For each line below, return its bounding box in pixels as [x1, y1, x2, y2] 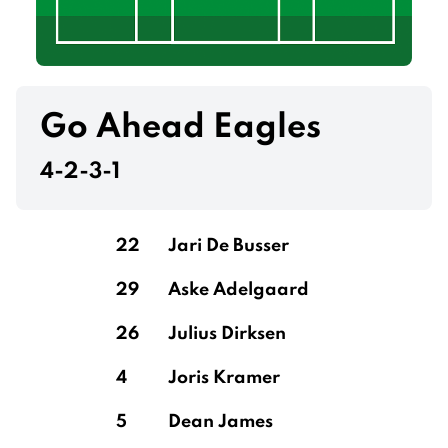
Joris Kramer [168, 369, 280, 387]
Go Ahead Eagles [40, 111, 321, 145]
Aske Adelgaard [168, 281, 309, 299]
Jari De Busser [168, 237, 289, 255]
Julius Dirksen [168, 325, 286, 343]
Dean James [168, 413, 273, 431]
